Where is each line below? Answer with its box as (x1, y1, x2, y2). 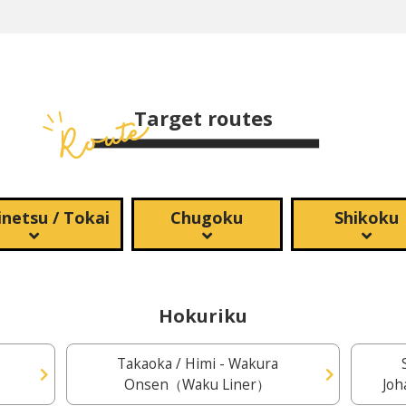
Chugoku (170, 207, 244, 228)
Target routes (133, 104, 273, 131)
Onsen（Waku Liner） (124, 375, 271, 394)
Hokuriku (159, 304, 247, 328)
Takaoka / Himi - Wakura (116, 354, 278, 373)
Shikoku (334, 207, 400, 228)
